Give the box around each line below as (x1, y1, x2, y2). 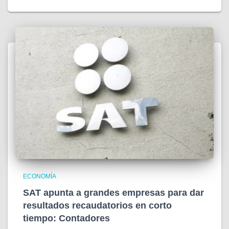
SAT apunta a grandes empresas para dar (23, 188, 204, 198)
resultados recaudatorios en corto (23, 200, 172, 211)
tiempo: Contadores (23, 213, 110, 224)
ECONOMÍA (23, 173, 56, 180)
